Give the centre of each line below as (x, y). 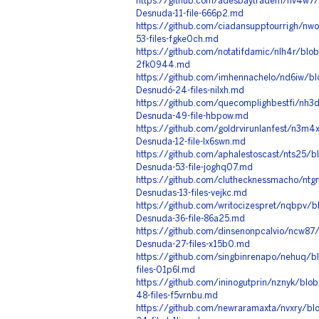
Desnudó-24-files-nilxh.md (190, 91)
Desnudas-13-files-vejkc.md (192, 193)
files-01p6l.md (166, 270)
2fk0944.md (163, 65)
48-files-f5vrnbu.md (177, 296)
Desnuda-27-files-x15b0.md (193, 245)
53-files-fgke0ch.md (177, 40)
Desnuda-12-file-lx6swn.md (191, 142)
